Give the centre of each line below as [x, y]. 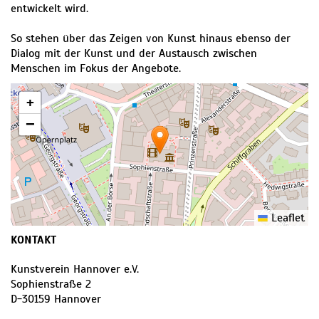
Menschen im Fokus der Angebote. [96, 69]
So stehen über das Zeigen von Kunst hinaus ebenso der [151, 39]
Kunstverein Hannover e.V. [75, 270]
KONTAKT [33, 240]
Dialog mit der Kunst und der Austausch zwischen [134, 54]
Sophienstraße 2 [51, 284]
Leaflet [286, 218]
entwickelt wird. [49, 9]
